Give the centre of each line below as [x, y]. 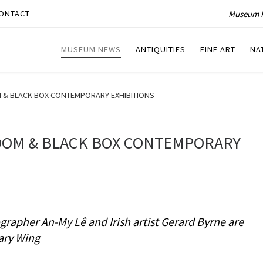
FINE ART [218, 50]
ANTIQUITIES [161, 50]
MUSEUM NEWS [91, 50]
